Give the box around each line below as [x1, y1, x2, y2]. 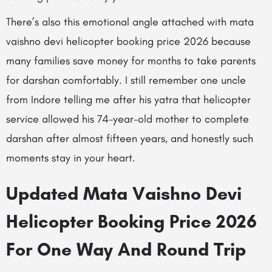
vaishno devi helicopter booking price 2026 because [6, 35, 251, 48]
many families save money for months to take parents [6, 54, 256, 67]
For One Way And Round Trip [6, 238, 246, 260]
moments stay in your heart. [6, 151, 135, 165]
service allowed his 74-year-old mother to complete [6, 112, 249, 126]
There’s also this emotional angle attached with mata [6, 15, 254, 29]
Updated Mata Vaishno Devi [6, 182, 242, 205]
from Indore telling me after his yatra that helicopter [6, 93, 251, 106]
